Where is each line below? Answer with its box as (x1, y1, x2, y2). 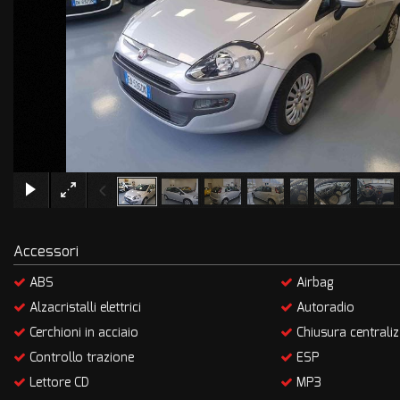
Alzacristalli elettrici (26, 299, 141, 316)
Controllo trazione (26, 349, 134, 366)
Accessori (13, 242, 79, 261)
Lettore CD (26, 374, 89, 391)
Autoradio (292, 299, 354, 316)
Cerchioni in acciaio (26, 324, 138, 341)
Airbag (292, 274, 334, 291)
